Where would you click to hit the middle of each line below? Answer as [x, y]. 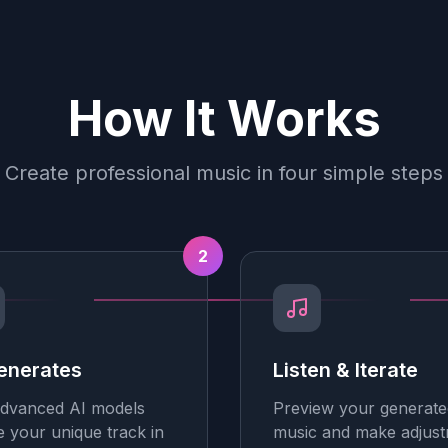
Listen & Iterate [345, 370]
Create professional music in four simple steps [224, 173]
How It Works [224, 118]
